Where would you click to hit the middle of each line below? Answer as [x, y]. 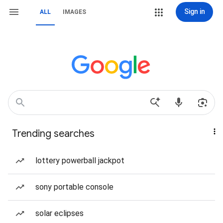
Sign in [194, 11]
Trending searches [53, 134]
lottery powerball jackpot [80, 161]
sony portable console [74, 187]
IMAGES [74, 12]
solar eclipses [59, 213]
